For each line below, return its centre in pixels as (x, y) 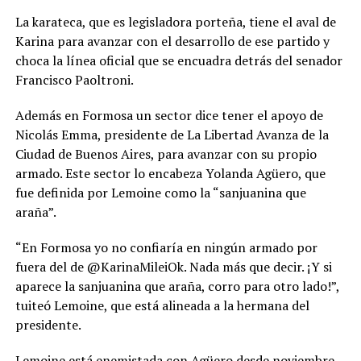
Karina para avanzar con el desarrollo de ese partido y (172, 41)
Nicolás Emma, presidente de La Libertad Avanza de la (172, 135)
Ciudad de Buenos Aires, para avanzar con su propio (166, 154)
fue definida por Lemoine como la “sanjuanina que (160, 193)
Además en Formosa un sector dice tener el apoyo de (169, 116)
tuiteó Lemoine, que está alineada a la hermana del (162, 306)
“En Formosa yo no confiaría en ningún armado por (166, 248)
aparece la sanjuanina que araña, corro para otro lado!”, (177, 286)
